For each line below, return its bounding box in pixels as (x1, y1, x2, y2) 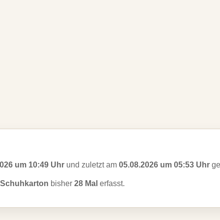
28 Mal (74, 179, 98, 188)
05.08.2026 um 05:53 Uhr (119, 161, 210, 169)
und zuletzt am (64, 161, 119, 169)
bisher (49, 179, 74, 188)
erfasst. (98, 179, 125, 188)
